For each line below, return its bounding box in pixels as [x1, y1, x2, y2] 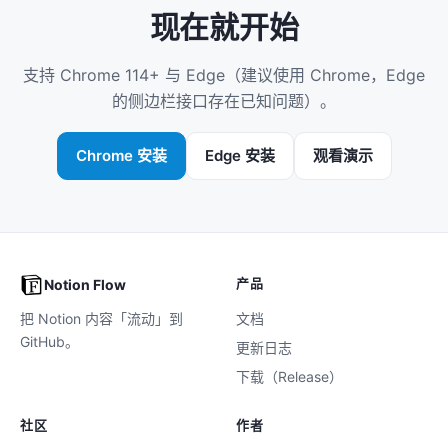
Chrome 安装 [75, 145, 167, 165]
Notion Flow [44, 276, 126, 294]
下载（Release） [236, 367, 343, 385]
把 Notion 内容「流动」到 [20, 309, 183, 327]
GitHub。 [20, 332, 79, 350]
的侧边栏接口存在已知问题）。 [112, 90, 336, 111]
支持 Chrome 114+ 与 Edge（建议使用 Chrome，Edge [23, 64, 425, 85]
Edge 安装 [204, 145, 275, 165]
